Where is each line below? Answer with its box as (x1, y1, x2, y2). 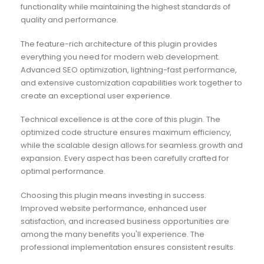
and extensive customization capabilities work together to (20, 77, 242, 88)
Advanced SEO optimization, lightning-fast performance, (20, 64, 237, 75)
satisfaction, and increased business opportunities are (20, 216, 229, 227)
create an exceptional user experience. (20, 90, 172, 101)
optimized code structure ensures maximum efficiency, (20, 127, 232, 138)
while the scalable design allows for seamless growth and (20, 140, 243, 151)
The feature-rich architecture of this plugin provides (20, 38, 217, 49)
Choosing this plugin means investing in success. (20, 190, 206, 201)
